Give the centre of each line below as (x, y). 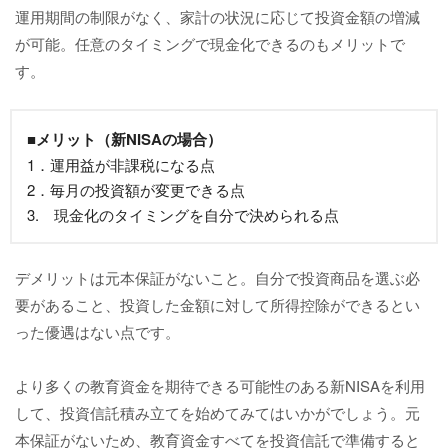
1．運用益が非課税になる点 (121, 164)
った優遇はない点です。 (97, 331)
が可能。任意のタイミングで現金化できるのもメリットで (210, 43)
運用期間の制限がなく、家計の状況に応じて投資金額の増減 (217, 16)
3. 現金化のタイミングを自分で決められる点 (183, 214)
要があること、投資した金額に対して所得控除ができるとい (217, 304)
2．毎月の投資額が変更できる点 (136, 189)
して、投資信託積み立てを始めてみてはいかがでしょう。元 (217, 412)
